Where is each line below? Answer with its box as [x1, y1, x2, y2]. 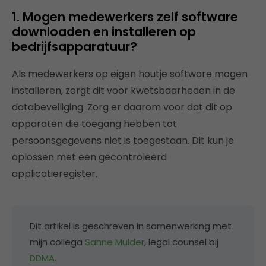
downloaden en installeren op [12, 23, 196, 40]
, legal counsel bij [144, 235, 218, 248]
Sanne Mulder [85, 235, 144, 248]
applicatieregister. [12, 166, 97, 180]
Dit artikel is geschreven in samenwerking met [30, 219, 232, 232]
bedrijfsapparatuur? [12, 37, 137, 55]
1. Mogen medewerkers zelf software [12, 8, 238, 26]
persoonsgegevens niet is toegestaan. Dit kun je [12, 133, 234, 147]
